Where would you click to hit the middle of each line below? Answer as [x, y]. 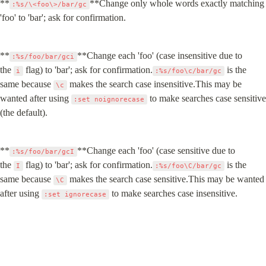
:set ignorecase [75, 194]
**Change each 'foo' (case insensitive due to [159, 56]
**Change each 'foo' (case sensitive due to [156, 151]
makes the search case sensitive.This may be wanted [165, 179]
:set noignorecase [109, 99]
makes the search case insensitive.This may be [154, 84]
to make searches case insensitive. [173, 193]
